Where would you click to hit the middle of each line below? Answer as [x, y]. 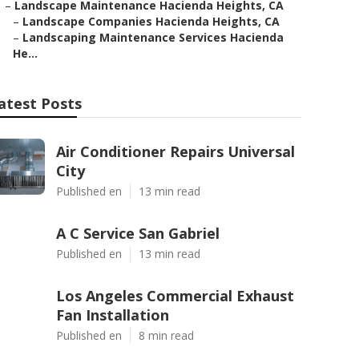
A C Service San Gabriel [138, 233]
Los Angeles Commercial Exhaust [175, 296]
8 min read [166, 335]
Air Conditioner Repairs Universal [175, 151]
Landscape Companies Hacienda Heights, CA [151, 21]
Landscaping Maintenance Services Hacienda [153, 37]
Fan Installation [113, 315]
